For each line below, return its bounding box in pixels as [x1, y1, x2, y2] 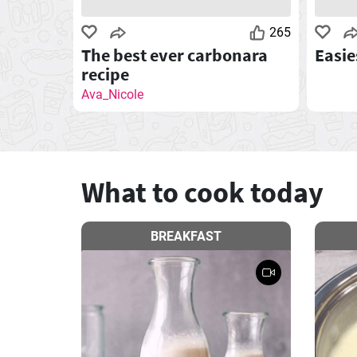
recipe [81, 62, 129, 85]
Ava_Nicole [81, 86, 143, 102]
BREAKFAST [150, 228, 222, 244]
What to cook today [81, 174, 324, 210]
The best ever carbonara [81, 43, 268, 66]
